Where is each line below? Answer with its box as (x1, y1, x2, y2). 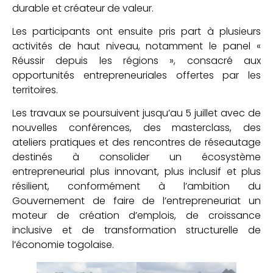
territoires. (12, 82, 58, 97)
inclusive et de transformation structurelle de (12, 223, 261, 238)
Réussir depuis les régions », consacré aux (12, 53, 261, 68)
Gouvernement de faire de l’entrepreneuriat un (12, 194, 261, 208)
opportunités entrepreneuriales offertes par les (12, 68, 261, 82)
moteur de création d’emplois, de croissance (12, 208, 261, 223)
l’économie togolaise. (12, 238, 114, 252)
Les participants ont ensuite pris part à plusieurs (12, 24, 261, 38)
